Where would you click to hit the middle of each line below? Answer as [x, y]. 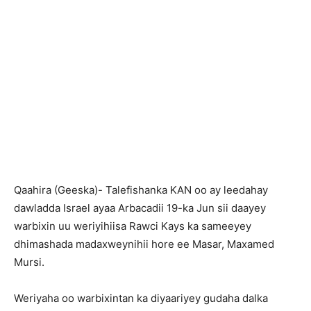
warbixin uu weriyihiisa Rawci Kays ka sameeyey [133, 226]
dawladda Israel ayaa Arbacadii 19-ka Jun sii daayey [140, 208]
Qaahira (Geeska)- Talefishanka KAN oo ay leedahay [141, 190]
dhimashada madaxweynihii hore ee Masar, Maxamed [144, 244]
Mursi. [29, 262]
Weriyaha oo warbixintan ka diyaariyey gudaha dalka [141, 298]
